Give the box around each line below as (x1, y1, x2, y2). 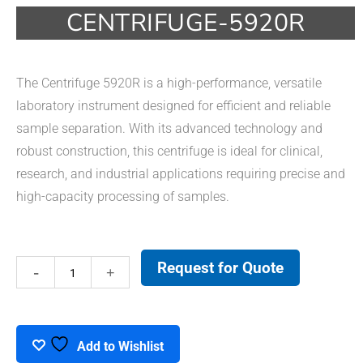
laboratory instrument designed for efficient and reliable (16, 98, 331, 114)
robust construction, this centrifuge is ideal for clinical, (16, 143, 322, 160)
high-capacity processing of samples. (16, 189, 229, 205)
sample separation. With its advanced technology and (16, 121, 322, 137)
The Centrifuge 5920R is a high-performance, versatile (16, 75, 322, 92)
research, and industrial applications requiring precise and (16, 166, 345, 182)
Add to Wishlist (77, 339, 164, 355)
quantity (53, 329, 100, 345)
